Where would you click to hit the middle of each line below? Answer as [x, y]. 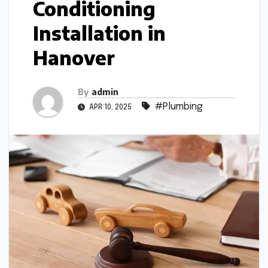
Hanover [74, 57]
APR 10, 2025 [110, 107]
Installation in [99, 33]
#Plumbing [179, 106]
